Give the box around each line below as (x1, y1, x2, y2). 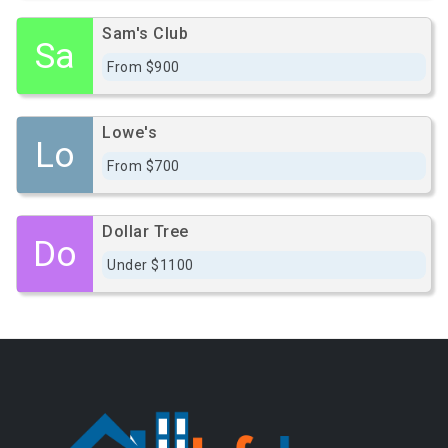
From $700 (107, 158, 180, 174)
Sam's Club (102, 24, 188, 43)
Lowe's (102, 123, 157, 142)
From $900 (107, 59, 180, 75)
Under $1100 (107, 257, 194, 273)
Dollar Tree (102, 222, 189, 241)
